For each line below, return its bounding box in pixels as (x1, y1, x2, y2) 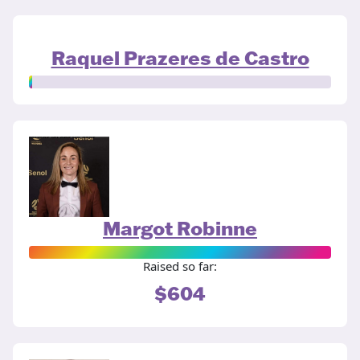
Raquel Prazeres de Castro (51, 45, 309, 71)
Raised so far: (143, 258, 217, 275)
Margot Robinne (103, 215, 257, 241)
